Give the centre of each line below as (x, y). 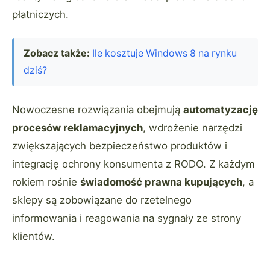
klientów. (33, 236)
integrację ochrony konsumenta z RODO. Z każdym (133, 164)
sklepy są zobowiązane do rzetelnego (102, 200)
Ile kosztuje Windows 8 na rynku (165, 54)
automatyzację (221, 109)
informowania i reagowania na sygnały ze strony (127, 218)
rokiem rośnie (46, 182)
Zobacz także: (57, 54)
